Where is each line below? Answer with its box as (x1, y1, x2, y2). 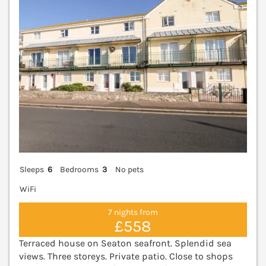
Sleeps (20, 164, 44, 175)
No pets (115, 164, 144, 175)
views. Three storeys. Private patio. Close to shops (19, 250, 233, 262)
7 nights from (108, 207, 158, 218)
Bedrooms (60, 164, 99, 175)
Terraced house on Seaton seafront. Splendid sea (19, 237, 232, 249)
